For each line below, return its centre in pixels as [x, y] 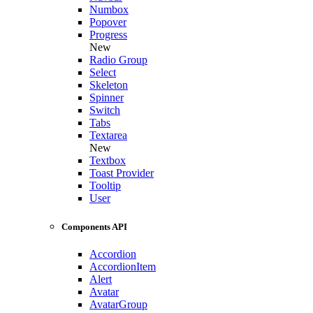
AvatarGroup [118, 305]
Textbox [108, 161]
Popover [108, 22]
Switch [105, 110]
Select [103, 73]
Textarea [108, 136]
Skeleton [109, 85]
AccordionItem [123, 267]
